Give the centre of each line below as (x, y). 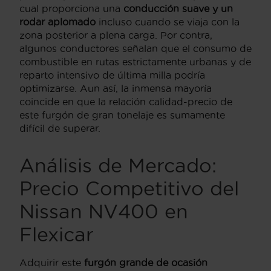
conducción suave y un (178, 8)
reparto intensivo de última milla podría (112, 75)
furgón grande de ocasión (146, 262)
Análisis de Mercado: (118, 165)
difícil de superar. (60, 128)
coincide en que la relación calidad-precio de (126, 101)
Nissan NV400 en (104, 211)
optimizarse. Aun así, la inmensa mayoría (116, 88)
